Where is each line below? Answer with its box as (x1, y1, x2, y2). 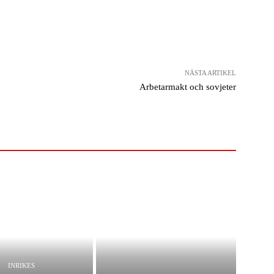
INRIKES (8, 262, 35, 270)
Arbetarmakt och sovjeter (139, 81, 236, 92)
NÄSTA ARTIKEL (184, 68, 236, 76)
